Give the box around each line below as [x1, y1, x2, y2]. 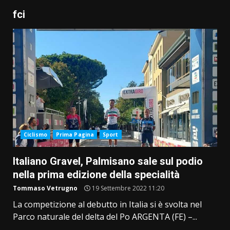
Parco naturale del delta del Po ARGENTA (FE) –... [13, 211, 197, 223]
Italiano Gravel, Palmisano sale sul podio [13, 155, 203, 168]
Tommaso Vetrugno [13, 184, 78, 193]
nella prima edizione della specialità [13, 168, 180, 181]
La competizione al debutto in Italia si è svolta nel [13, 199, 202, 210]
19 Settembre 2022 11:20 [90, 184, 164, 193]
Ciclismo [24, 131, 47, 139]
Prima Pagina [55, 131, 94, 139]
